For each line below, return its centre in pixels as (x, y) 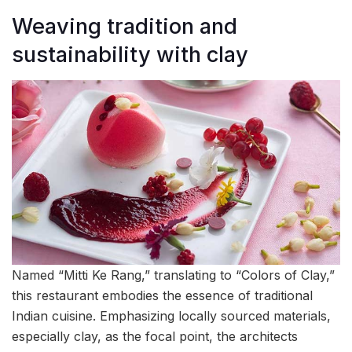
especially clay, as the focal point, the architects (155, 337)
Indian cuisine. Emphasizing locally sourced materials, (171, 316)
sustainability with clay (130, 55)
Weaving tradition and (125, 27)
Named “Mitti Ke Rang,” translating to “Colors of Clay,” (173, 275)
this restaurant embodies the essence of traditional (162, 296)
